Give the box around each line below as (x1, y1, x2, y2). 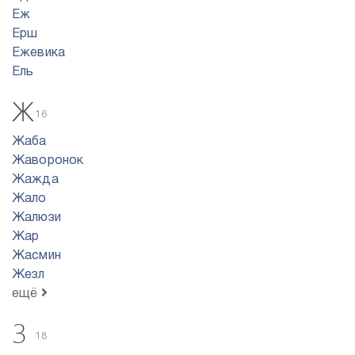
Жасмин (12, 250, 61, 261)
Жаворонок (12, 155, 84, 166)
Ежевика (12, 48, 66, 59)
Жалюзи (12, 212, 61, 223)
